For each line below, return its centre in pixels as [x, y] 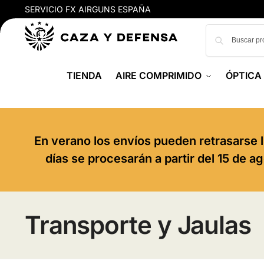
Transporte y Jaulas [138, 225]
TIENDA [85, 75]
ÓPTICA [243, 75]
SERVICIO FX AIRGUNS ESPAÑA [88, 9]
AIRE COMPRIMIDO [158, 75]
